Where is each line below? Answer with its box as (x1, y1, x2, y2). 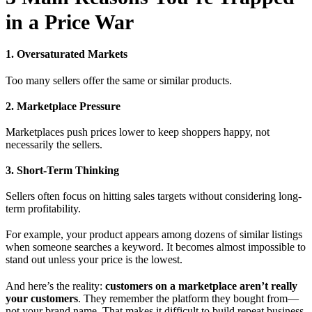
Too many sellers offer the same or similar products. (6, 74, 232, 86)
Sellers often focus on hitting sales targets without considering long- (6, 190, 302, 203)
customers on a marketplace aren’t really (105, 279, 297, 292)
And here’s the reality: (6, 279, 105, 292)
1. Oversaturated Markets (6, 48, 127, 61)
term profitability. (6, 203, 81, 215)
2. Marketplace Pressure (6, 100, 120, 112)
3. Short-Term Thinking (6, 164, 119, 177)
